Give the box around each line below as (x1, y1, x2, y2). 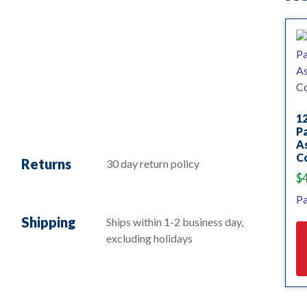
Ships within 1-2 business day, (106, 215, 243, 228)
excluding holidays (106, 232, 193, 245)
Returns (21, 155, 71, 172)
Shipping (21, 214, 75, 230)
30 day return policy (106, 156, 199, 170)
